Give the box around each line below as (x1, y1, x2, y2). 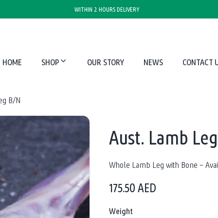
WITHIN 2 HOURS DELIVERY (74, 5, 139, 13)
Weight (109, 205, 133, 217)
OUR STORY (87, 56, 124, 68)
